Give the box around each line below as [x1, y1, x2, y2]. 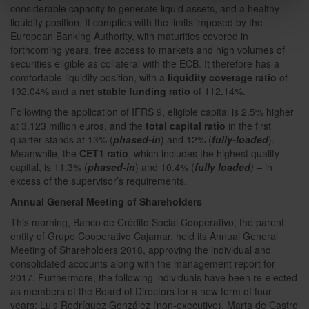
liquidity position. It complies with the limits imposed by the [10, 15, 263, 29]
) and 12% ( [161, 132, 212, 146]
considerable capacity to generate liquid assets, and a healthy [10, 1, 279, 15]
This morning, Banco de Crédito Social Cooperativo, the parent [10, 215, 284, 229]
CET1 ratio [79, 146, 128, 160]
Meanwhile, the [10, 146, 79, 160]
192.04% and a [10, 84, 79, 98]
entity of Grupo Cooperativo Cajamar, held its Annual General [10, 229, 278, 243]
